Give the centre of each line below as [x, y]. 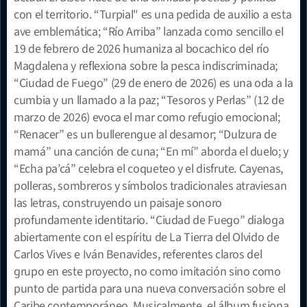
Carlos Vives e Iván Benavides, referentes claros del [138, 254]
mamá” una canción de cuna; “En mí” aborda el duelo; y [151, 151]
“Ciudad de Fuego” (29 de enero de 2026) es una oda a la [153, 83]
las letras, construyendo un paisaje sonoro [118, 203]
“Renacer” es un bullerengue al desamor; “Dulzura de [145, 134]
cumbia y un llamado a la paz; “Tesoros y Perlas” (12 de [149, 100]
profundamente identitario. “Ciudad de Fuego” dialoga [149, 220]
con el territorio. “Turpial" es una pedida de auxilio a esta [153, 14]
